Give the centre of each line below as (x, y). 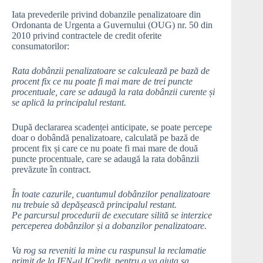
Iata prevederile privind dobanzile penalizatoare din (106, 15)
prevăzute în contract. (51, 170)
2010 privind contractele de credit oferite (87, 36)
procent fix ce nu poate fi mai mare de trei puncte (102, 82)
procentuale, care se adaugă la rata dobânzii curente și (113, 92)
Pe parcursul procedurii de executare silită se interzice (112, 215)
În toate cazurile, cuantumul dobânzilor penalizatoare (111, 194)
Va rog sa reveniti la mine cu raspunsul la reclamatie (109, 251)
